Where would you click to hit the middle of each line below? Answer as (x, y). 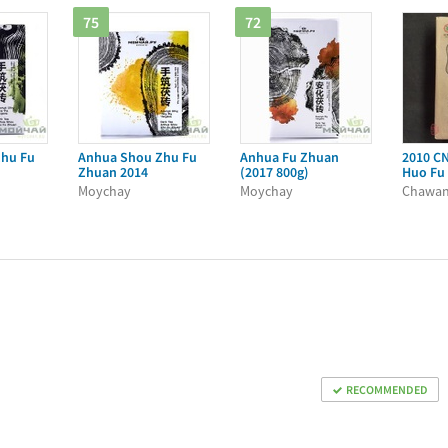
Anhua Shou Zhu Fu (137, 157)
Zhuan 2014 (113, 172)
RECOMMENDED (387, 389)
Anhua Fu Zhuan (289, 157)
